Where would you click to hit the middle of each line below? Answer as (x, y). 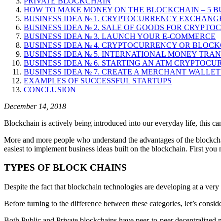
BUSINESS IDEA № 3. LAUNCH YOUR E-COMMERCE (120, 36)
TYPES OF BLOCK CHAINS (65, 168)
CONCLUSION (50, 89)
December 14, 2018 (35, 106)
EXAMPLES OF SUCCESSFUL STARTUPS (98, 80)
